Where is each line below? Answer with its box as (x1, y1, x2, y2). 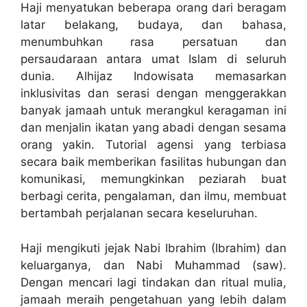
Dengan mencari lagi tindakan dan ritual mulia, (21, 275, 286, 289)
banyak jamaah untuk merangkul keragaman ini (21, 103, 286, 117)
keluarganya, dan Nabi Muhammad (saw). (21, 258, 286, 272)
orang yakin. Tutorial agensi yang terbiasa (21, 138, 286, 151)
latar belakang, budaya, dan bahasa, (21, 18, 286, 32)
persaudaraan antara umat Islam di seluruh (21, 52, 286, 66)
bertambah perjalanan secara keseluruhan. (21, 206, 258, 220)
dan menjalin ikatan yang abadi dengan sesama (21, 121, 286, 134)
